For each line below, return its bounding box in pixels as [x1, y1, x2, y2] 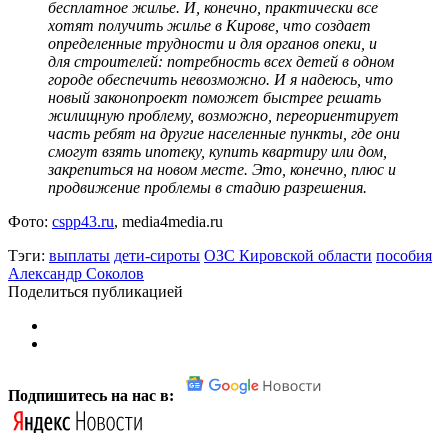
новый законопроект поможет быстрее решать [48, 88, 381, 106]
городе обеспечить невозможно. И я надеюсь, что [48, 70, 393, 88]
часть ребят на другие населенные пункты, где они [48, 124, 400, 142]
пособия [376, 246, 432, 264]
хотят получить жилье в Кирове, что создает [48, 16, 371, 34]
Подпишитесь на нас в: [8, 386, 178, 404]
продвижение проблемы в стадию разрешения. [48, 178, 367, 196]
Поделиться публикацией [8, 282, 183, 300]
